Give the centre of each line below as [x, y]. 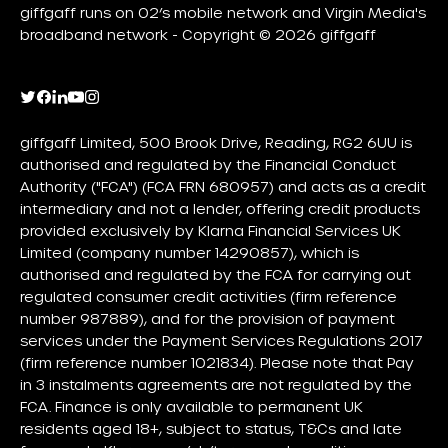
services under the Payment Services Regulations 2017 [221, 341]
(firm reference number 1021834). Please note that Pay [217, 363]
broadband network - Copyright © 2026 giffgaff [198, 35]
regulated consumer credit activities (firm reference [208, 297]
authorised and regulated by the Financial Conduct [208, 165]
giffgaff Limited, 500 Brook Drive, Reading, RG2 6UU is [216, 143]
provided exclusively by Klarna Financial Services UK [210, 231]
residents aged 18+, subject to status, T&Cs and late [211, 429]
